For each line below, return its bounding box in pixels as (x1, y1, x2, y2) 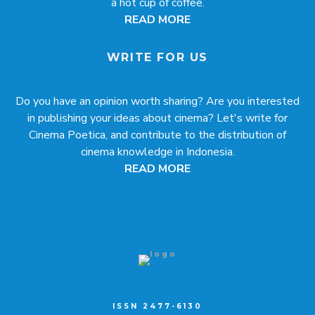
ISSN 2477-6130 (112, 302, 202, 311)
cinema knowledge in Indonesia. (80, 144, 235, 160)
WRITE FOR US (106, 51, 209, 65)
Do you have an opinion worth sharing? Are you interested (15, 94, 300, 110)
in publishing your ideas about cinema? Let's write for (27, 110, 288, 127)
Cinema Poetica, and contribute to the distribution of (29, 127, 286, 143)
